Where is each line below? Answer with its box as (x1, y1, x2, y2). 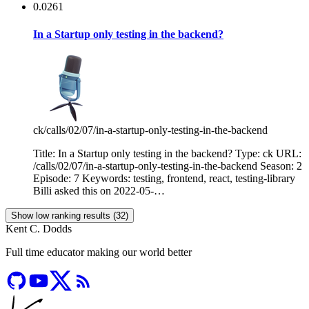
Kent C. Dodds (6, 222, 72, 235)
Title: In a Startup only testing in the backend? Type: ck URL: (33, 147, 301, 159)
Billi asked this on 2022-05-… (33, 184, 165, 197)
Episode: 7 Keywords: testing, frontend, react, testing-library (33, 172, 295, 184)
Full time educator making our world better (6, 246, 192, 258)
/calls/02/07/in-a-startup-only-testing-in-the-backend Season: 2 (33, 159, 302, 172)
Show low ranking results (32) (11, 210, 128, 221)
